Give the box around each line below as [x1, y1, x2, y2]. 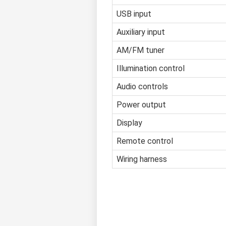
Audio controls [117, 82, 168, 92]
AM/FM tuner [117, 45, 164, 55]
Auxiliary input [117, 27, 165, 37]
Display [117, 118, 142, 128]
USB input [117, 9, 151, 19]
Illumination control [117, 64, 185, 74]
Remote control [117, 136, 173, 146]
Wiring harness [117, 154, 167, 164]
